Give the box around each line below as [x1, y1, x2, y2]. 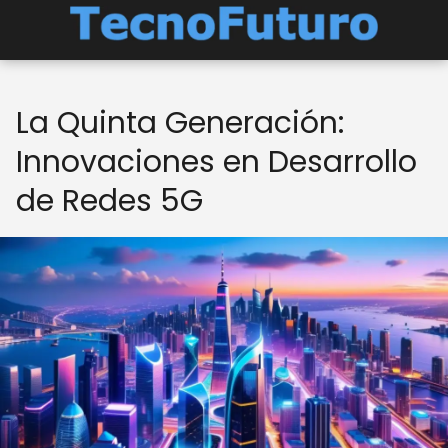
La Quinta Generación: [16, 102, 344, 144]
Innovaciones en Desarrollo [16, 141, 417, 183]
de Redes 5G [16, 180, 203, 222]
